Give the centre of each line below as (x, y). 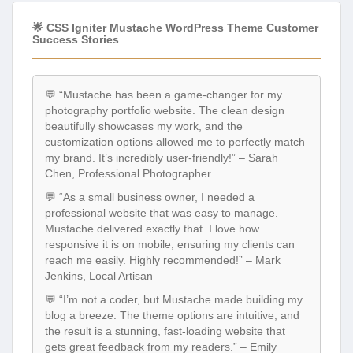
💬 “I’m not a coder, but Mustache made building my (174, 299)
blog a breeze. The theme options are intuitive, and (172, 315)
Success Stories (76, 39)
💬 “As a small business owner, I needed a (150, 197)
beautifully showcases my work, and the (144, 126)
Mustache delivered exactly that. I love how (152, 228)
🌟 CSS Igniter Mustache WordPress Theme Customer (175, 27)
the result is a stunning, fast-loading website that (165, 331)
